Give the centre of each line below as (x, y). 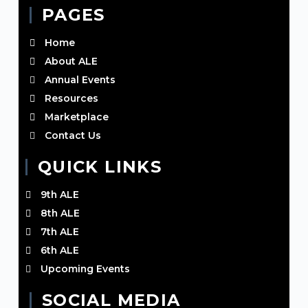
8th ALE (60, 213)
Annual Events (80, 80)
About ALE (71, 61)
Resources (72, 98)
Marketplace (77, 117)
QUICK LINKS (100, 167)
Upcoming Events (86, 269)
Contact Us (73, 135)
